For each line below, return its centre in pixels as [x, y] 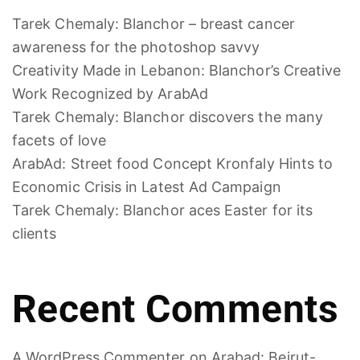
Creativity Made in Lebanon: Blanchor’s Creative [177, 70]
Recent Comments [176, 309]
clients [35, 233]
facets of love [59, 140]
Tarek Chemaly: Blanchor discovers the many [168, 117]
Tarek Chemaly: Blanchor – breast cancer [153, 23]
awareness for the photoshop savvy [136, 47]
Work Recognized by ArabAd [110, 93]
